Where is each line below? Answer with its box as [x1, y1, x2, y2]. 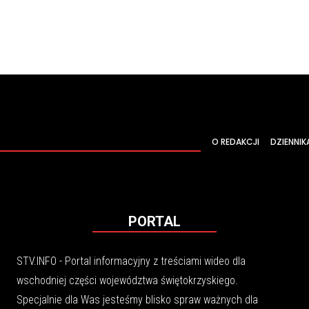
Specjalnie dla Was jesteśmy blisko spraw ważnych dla [17, 293, 258, 307]
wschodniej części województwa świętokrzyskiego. [17, 274, 238, 288]
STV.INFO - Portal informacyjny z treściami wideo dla [17, 255, 246, 268]
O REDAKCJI [211, 135, 259, 148]
